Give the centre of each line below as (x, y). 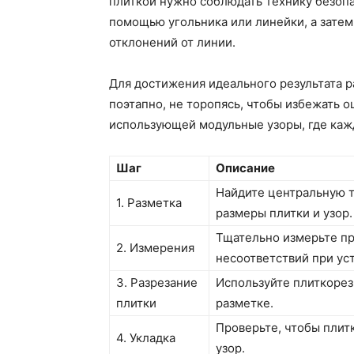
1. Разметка (149, 203)
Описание (245, 168)
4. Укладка (146, 338)
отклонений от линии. (172, 43)
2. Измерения (155, 248)
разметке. (245, 303)
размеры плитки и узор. (284, 213)
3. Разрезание (157, 283)
